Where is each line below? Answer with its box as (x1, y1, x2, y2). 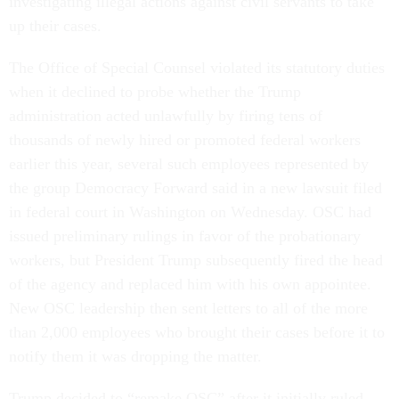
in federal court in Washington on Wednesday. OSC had (9, 203, 371, 222)
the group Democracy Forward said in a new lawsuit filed (9, 179, 382, 198)
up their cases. (9, 17, 106, 36)
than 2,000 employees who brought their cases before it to (9, 323, 385, 342)
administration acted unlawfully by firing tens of (9, 107, 322, 126)
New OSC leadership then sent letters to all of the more (9, 299, 368, 318)
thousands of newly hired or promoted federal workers (9, 131, 361, 150)
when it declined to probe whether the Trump (9, 83, 301, 102)
